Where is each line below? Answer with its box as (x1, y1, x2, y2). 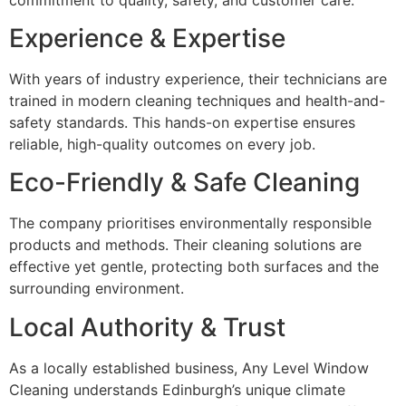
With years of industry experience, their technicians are (9, 69, 387, 88)
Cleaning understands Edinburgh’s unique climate (9, 380, 345, 399)
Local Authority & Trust (9, 311, 285, 343)
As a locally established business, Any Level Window (9, 358, 369, 377)
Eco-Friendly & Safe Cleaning (9, 167, 360, 198)
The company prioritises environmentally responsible (9, 214, 372, 233)
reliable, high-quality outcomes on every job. (9, 134, 315, 153)
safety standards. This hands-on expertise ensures (9, 112, 355, 131)
